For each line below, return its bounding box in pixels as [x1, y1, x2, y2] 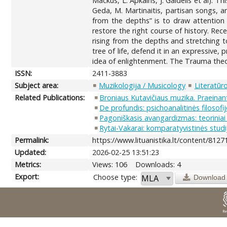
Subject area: [15, 80, 59, 90]
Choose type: [93, 172, 138, 182]
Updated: [15, 147, 47, 157]
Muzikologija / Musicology [99, 80, 186, 90]
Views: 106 [92, 159, 128, 169]
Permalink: [15, 135, 49, 145]
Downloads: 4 [135, 159, 181, 169]
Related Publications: [15, 92, 85, 102]
